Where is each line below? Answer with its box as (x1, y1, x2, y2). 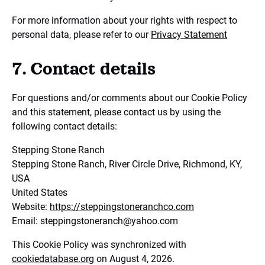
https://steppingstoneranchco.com (50, 201, 194, 212)
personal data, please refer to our (12, 29, 151, 40)
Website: (12, 201, 50, 212)
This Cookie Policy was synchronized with (12, 239, 186, 250)
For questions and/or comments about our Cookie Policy (12, 92, 247, 104)
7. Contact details (12, 59, 156, 78)
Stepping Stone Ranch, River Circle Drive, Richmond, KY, (12, 159, 242, 170)
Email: (12, 215, 40, 227)
